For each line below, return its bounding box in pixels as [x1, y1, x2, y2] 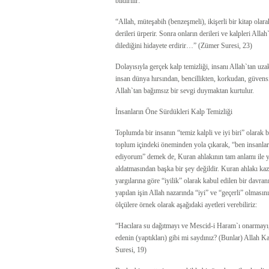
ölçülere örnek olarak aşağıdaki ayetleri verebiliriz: [115, 201, 257, 209]
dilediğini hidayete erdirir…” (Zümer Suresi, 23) [115, 41, 252, 50]
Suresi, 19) [115, 246, 147, 254]
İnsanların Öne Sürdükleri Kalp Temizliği [115, 107, 232, 116]
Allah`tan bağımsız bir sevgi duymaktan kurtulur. [115, 86, 254, 95]
